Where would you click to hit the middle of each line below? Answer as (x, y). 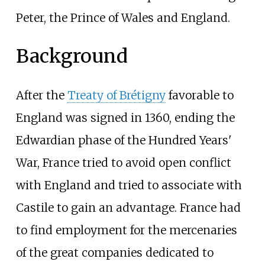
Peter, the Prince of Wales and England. (123, 17)
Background (72, 56)
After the (41, 95)
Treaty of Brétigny (116, 95)
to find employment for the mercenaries (126, 230)
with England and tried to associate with (129, 185)
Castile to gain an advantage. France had (128, 207)
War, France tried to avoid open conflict (123, 162)
